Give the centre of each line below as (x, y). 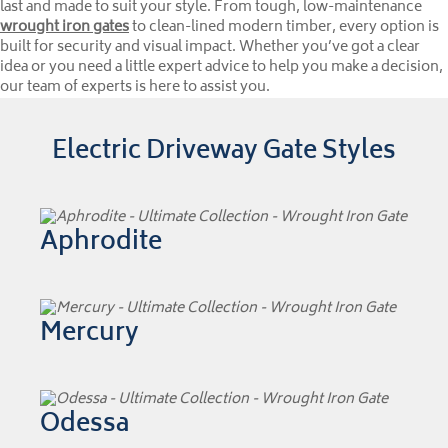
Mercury (89, 335)
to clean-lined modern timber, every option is (284, 28)
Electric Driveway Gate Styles (224, 153)
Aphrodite (101, 244)
